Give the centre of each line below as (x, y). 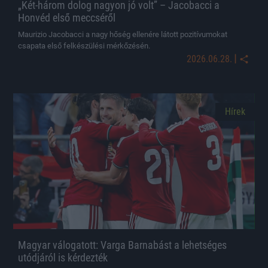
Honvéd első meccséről (67, 17)
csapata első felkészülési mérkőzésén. (84, 45)
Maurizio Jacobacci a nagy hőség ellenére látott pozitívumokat (123, 34)
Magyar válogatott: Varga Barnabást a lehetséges (122, 245)
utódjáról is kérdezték (63, 258)
